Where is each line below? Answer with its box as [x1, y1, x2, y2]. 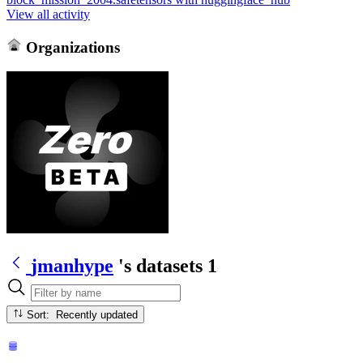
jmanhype [31, 254, 113, 276]
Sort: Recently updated [56, 308, 139, 321]
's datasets [118, 254, 203, 276]
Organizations [21, 38, 120, 56]
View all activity [6, 6, 90, 21]
